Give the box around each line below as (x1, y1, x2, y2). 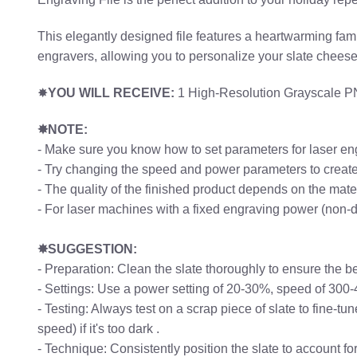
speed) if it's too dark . (37, 321, 159, 335)
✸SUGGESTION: (37, 241, 137, 256)
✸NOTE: (37, 122, 88, 136)
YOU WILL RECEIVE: (48, 86, 175, 100)
